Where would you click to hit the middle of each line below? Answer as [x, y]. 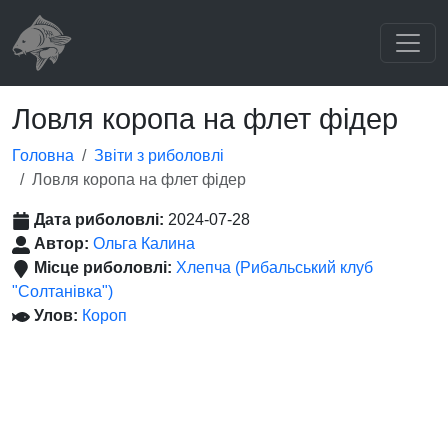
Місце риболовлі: [105, 267]
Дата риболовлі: [101, 219]
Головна [43, 155]
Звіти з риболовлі [159, 155]
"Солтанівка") [62, 291]
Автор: [63, 243]
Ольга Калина [144, 243]
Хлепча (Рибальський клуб [274, 267]
